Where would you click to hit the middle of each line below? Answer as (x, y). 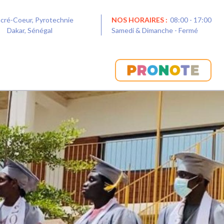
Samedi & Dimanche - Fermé (155, 30)
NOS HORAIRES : (139, 20)
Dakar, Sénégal (28, 30)
